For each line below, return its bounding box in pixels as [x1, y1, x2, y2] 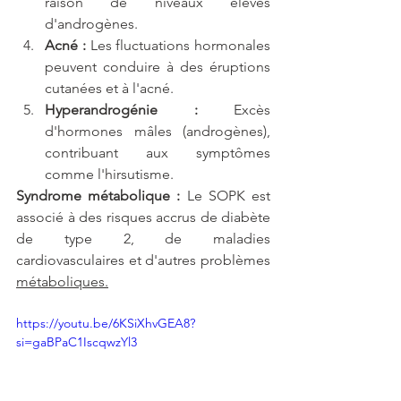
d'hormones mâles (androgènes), [45, 123, 270, 141]
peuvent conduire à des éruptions [45, 58, 270, 76]
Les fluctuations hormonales [85, 37, 270, 55]
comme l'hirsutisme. [45, 166, 174, 183]
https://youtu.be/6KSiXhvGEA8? [16, 315, 195, 332]
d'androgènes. [45, 15, 138, 33]
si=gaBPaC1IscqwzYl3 [16, 334, 137, 351]
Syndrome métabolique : [16, 187, 181, 205]
